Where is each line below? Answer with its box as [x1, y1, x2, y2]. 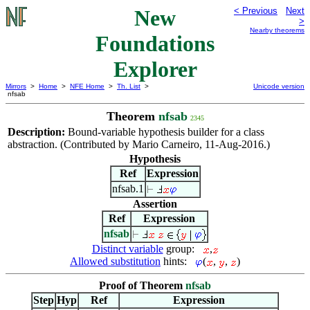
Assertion [133, 198, 177, 210]
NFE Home [70, 82, 104, 90]
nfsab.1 [111, 183, 144, 194]
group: [163, 243, 203, 255]
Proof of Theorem [99, 280, 185, 291]
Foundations [95, 31, 215, 56]
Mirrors [6, 82, 26, 90]
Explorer [113, 57, 197, 82]
